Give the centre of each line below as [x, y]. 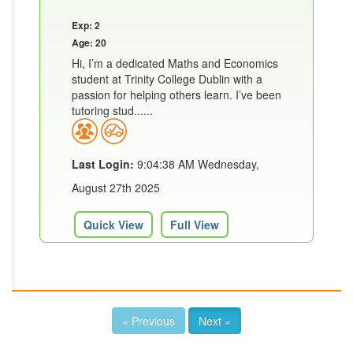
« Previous [149, 321]
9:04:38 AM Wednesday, [197, 164]
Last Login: [103, 164]
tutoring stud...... [112, 110]
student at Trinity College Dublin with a [167, 78]
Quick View [113, 225]
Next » [215, 321]
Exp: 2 [86, 25]
